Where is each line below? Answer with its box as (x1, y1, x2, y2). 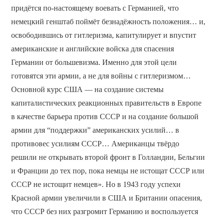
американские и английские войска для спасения (11, 44, 174, 53)
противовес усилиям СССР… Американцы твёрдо (11, 139, 179, 148)
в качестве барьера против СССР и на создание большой (11, 112, 199, 121)
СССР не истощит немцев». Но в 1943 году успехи (11, 180, 181, 188)
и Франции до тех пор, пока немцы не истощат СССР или (11, 166, 204, 175)
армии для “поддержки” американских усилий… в (11, 125, 179, 134)
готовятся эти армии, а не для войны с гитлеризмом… (11, 71, 191, 80)
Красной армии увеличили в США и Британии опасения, (11, 193, 202, 202)
